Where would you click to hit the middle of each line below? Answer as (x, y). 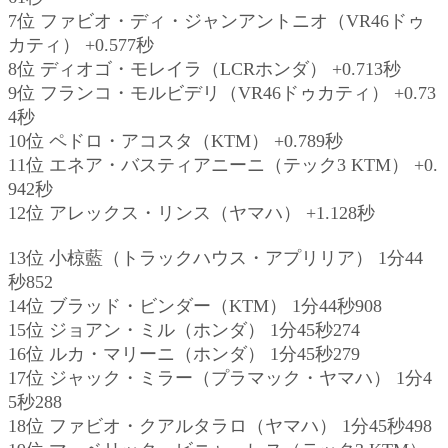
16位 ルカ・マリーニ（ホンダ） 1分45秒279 (184, 353)
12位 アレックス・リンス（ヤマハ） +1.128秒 (191, 212)
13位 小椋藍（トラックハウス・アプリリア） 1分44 (215, 257)
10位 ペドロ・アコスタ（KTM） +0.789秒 (175, 140)
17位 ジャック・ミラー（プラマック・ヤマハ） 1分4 (220, 377)
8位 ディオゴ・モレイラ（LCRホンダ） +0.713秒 (204, 68)
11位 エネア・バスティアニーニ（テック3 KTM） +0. (223, 164)
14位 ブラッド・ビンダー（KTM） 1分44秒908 (195, 305)
